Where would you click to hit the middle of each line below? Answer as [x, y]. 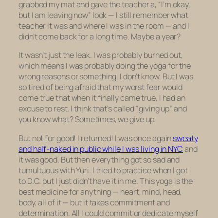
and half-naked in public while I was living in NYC [101, 149]
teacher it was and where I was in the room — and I [104, 26]
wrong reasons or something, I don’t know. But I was [106, 77]
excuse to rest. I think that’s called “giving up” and [103, 109]
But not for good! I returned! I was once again [96, 138]
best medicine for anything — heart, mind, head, [100, 191]
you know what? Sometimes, [68, 119]
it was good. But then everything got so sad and [99, 159]
